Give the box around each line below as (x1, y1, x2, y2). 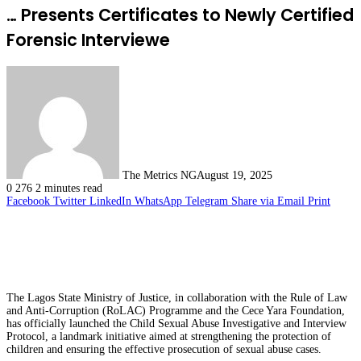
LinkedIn (89, 195, 131, 208)
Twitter (53, 195, 86, 208)
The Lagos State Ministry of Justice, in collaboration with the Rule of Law (6, 292, 347, 305)
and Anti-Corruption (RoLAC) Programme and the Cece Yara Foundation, (6, 305, 345, 317)
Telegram (185, 195, 228, 208)
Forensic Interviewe (6, 27, 170, 52)
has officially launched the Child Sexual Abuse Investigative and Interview (6, 317, 346, 330)
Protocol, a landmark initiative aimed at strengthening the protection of (6, 330, 331, 343)
